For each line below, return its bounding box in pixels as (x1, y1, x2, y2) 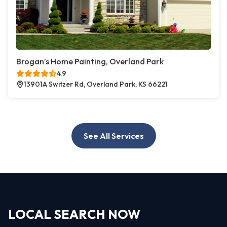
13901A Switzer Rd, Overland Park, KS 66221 (24, 80, 168, 89)
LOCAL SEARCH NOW (8, 206, 140, 222)
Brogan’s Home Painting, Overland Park (16, 56, 164, 67)
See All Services (83, 131, 144, 141)
